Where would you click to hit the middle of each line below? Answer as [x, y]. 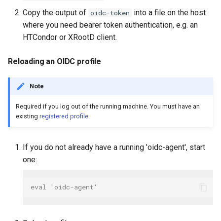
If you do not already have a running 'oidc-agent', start [114, 147]
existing [28, 116]
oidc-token [110, 13]
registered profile [64, 116]
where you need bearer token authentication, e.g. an [110, 25]
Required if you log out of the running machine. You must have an [108, 106]
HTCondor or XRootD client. [70, 37]
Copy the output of [55, 13]
